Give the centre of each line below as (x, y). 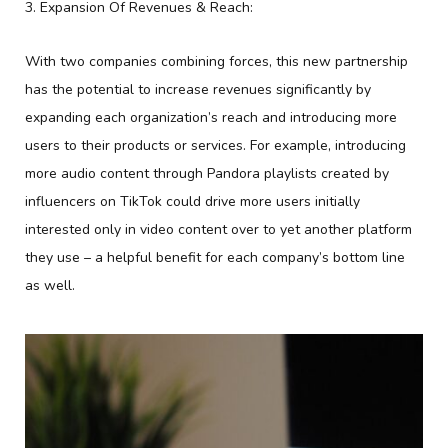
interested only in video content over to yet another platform (218, 229)
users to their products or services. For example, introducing (215, 145)
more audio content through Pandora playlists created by (207, 173)
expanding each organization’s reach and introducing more (211, 117)
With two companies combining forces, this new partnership (216, 61)
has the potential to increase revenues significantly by (198, 89)
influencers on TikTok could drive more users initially (192, 201)
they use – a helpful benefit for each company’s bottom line (215, 257)
